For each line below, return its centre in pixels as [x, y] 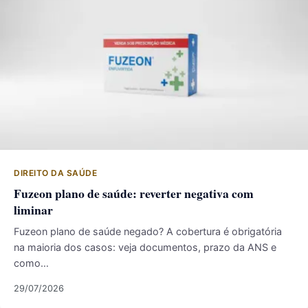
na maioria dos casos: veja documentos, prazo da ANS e [145, 247]
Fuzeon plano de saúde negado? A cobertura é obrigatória [148, 231]
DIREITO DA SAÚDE [55, 173]
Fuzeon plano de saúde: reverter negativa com [134, 193]
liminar [33, 210]
